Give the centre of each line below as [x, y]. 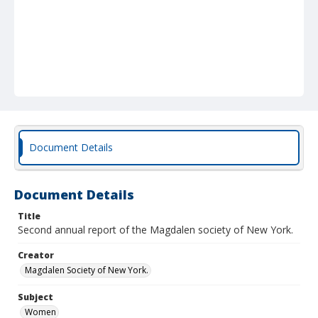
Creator [36, 255]
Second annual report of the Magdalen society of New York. [155, 230]
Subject [35, 297]
